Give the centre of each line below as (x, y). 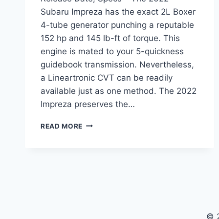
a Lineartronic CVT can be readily (107, 77)
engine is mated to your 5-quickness (112, 51)
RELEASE (98, 164)
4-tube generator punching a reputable (117, 25)
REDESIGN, (101, 154)
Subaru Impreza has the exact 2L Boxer (118, 11)
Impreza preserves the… (88, 104)
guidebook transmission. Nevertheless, (117, 64)
